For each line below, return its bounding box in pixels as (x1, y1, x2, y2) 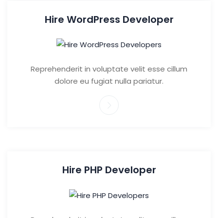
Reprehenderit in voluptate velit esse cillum (31, 64, 187, 74)
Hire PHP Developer (62, 163, 156, 177)
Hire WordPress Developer (44, 13, 174, 27)
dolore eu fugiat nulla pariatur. (54, 76, 163, 87)
